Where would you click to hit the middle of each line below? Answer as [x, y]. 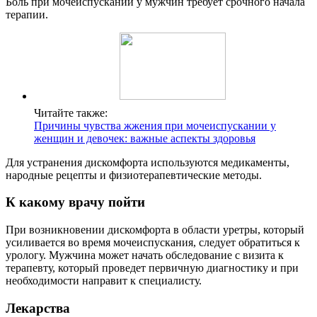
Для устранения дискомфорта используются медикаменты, [148, 162]
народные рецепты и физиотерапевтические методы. [134, 175]
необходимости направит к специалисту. [104, 281]
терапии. [27, 14]
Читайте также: [71, 113]
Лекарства [38, 308]
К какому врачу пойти [75, 202]
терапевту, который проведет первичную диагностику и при [152, 268]
